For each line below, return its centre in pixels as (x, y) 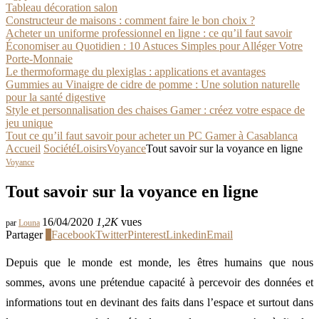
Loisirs (91, 148)
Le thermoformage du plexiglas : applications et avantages (136, 72)
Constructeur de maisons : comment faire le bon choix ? (130, 20)
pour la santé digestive (56, 97)
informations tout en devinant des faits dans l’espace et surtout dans (159, 302)
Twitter (111, 234)
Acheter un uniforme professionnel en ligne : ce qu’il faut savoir (149, 33)
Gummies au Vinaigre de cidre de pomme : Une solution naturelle (153, 84)
